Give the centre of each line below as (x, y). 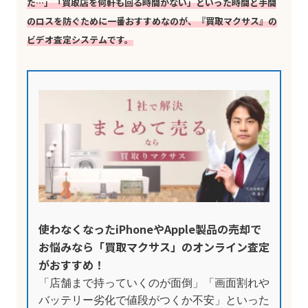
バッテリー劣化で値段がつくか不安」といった (154, 300)
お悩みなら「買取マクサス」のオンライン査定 (154, 247)
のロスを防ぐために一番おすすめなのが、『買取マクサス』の (152, 21)
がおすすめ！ (71, 265)
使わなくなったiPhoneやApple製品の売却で (150, 229)
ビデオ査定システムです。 (80, 39)
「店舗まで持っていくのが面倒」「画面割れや (154, 283)
